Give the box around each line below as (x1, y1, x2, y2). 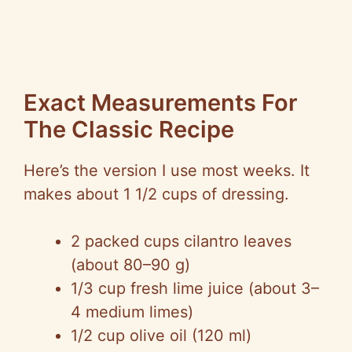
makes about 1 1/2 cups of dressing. (24, 185, 289, 204)
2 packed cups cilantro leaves (71, 232, 291, 251)
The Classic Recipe (24, 115, 234, 144)
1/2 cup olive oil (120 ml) (71, 326, 251, 346)
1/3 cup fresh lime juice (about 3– (71, 279, 319, 299)
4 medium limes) (71, 302, 193, 322)
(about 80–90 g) (71, 255, 190, 275)
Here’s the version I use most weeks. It (24, 161, 310, 181)
